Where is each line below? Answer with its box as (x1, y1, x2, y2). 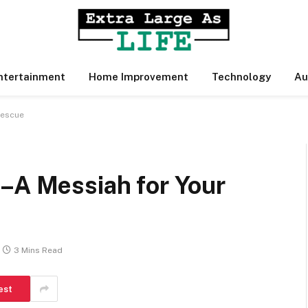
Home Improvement (89, 71, 188, 82)
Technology (212, 71, 271, 82)
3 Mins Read (14, 245, 63, 256)
